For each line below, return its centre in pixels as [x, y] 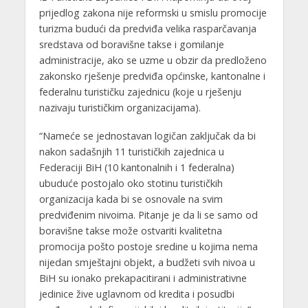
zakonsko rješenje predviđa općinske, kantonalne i [152, 76]
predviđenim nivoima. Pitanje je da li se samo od [148, 214]
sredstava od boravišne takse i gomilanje [131, 44]
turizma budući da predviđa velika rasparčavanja [147, 28]
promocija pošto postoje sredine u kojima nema [148, 246]
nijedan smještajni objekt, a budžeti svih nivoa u [147, 262]
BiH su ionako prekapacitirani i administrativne [143, 278]
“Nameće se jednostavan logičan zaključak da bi [147, 135]
